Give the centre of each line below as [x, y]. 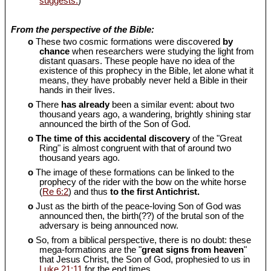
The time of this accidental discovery [113, 138]
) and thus [90, 191]
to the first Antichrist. [155, 191]
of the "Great [216, 138]
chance [56, 51]
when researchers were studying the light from [163, 51]
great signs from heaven [193, 250]
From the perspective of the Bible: [83, 29]
